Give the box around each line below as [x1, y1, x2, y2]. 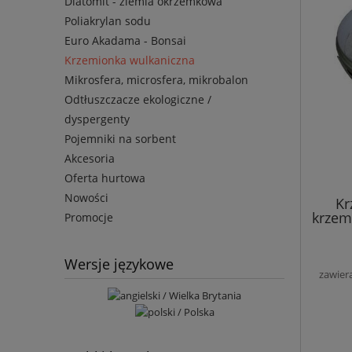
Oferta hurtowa [64, 170, 145, 186]
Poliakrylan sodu [64, 13, 151, 29]
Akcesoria [64, 151, 115, 167]
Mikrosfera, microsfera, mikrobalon [64, 72, 248, 88]
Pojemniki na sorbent [64, 131, 176, 147]
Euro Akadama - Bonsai [64, 33, 186, 49]
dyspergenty [64, 112, 130, 127]
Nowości [64, 190, 108, 206]
